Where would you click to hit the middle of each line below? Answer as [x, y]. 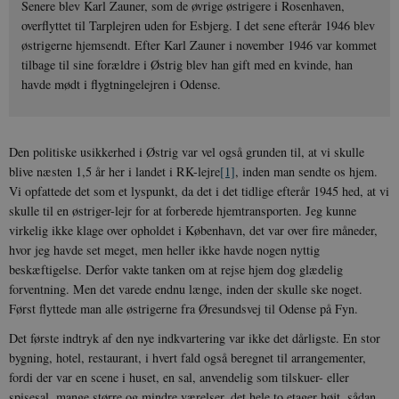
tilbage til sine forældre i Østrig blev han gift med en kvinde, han [187, 65]
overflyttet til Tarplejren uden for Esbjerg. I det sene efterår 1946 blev [199, 26]
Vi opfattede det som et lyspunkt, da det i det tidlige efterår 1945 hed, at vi [199, 191]
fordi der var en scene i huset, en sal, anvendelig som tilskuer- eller [179, 377]
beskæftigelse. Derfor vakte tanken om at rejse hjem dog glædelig [176, 269]
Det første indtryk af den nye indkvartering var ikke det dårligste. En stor [195, 338]
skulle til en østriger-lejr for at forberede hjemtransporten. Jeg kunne [183, 210]
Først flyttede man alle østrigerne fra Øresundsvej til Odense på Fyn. [183, 308]
